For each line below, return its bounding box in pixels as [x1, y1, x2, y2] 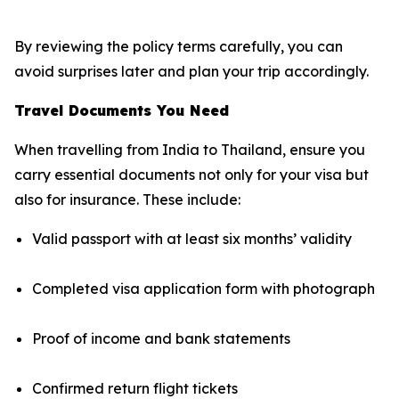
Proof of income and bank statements [32, 329, 290, 347]
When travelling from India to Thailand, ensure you [14, 140, 365, 159]
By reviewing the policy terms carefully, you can [14, 37, 343, 55]
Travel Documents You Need [14, 101, 229, 119]
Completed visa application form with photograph [32, 279, 375, 297]
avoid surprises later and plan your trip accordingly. [14, 61, 369, 80]
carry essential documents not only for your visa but [14, 165, 369, 183]
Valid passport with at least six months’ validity [32, 229, 352, 248]
